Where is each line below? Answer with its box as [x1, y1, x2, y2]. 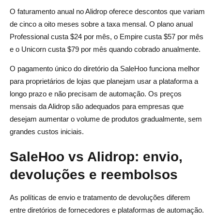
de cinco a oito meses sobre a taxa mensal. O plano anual [10, 19, 193, 28]
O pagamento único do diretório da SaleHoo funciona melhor [10, 64, 200, 73]
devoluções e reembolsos [10, 166, 178, 182]
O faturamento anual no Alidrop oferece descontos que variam [10, 7, 205, 15]
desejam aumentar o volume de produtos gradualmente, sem [10, 114, 202, 123]
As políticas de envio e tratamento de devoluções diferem [10, 193, 190, 201]
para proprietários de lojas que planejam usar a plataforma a [10, 77, 198, 85]
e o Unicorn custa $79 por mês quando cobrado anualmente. [10, 45, 201, 53]
